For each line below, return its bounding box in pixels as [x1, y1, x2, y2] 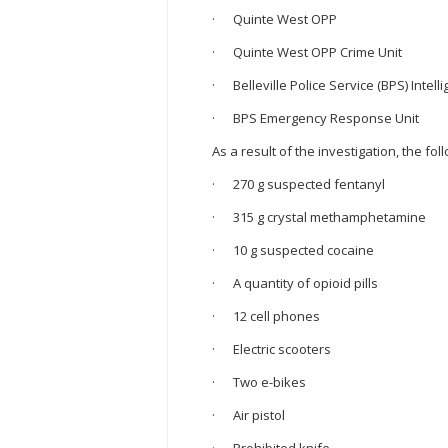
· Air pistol [212, 406, 285, 425]
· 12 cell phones [212, 307, 320, 326]
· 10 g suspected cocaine [212, 241, 374, 260]
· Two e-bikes [212, 373, 306, 392]
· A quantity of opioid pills [212, 274, 378, 293]
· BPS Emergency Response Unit [212, 109, 419, 128]
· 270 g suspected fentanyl [212, 175, 385, 194]
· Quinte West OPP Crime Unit [212, 43, 402, 62]
